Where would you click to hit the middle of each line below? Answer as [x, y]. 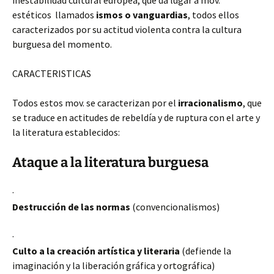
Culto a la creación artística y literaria [97, 251]
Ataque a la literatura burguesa [110, 162]
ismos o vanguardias [142, 15]
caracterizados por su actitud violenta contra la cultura [127, 29]
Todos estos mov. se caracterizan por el [95, 103]
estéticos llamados [54, 15]
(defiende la [206, 251]
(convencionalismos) [175, 207]
